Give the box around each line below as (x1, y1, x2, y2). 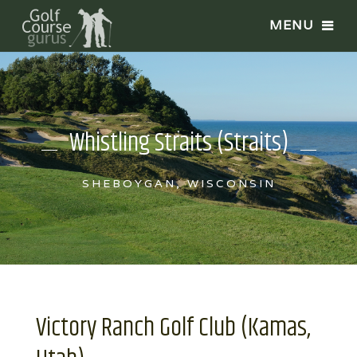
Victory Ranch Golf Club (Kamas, (36, 308, 311, 347)
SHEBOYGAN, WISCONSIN (81, 175, 276, 190)
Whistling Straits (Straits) (69, 123, 288, 163)
